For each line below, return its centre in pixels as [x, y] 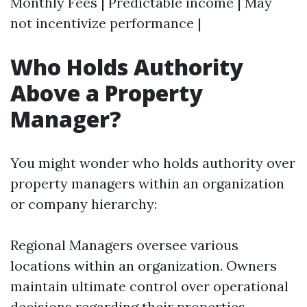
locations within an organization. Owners [144, 266]
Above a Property [107, 93]
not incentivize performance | [106, 23]
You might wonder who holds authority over [153, 163]
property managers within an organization [147, 183]
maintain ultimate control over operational [149, 286]
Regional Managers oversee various [124, 245]
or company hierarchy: [84, 204]
